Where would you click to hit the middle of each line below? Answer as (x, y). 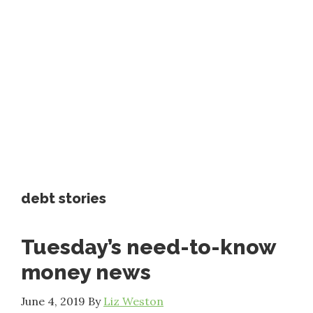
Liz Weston (133, 301)
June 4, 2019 (53, 301)
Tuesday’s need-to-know (148, 247)
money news (86, 272)
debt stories (64, 198)
